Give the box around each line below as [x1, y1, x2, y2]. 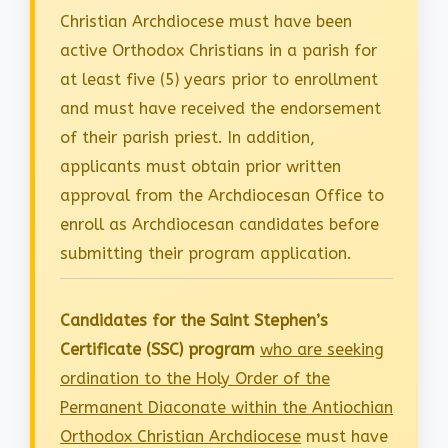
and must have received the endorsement [60, 99, 381, 119]
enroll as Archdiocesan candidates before [60, 215, 379, 235]
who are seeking [260, 340, 384, 360]
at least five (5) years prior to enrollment [60, 70, 378, 90]
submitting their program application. [60, 244, 352, 264]
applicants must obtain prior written [60, 157, 341, 177]
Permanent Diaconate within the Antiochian [60, 398, 393, 418]
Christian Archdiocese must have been [60, 12, 352, 32]
